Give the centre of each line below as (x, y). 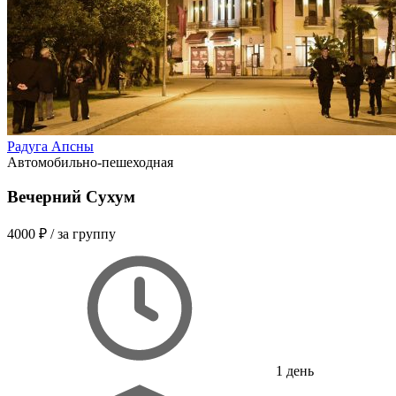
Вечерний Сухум (71, 196)
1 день (293, 370)
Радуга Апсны (50, 147)
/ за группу (83, 233)
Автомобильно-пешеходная (90, 163)
